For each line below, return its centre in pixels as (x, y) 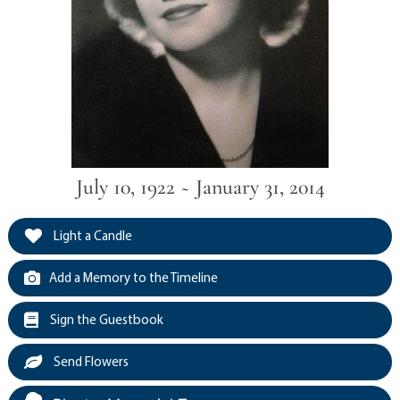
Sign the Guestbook (105, 319)
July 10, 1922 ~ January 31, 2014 (200, 187)
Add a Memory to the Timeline (133, 277)
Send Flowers (89, 361)
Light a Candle (91, 235)
